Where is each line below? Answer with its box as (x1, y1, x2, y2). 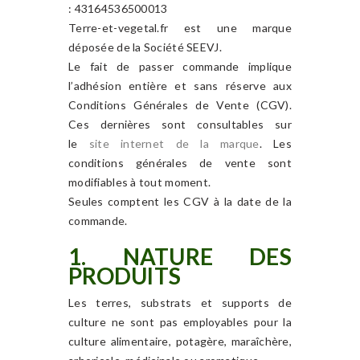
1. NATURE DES (68, 243, 292, 270)
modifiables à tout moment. (68, 175, 211, 189)
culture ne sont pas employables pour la (68, 315, 292, 329)
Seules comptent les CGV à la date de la (68, 194, 292, 208)
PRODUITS (68, 262, 182, 289)
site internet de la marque (88, 137, 260, 150)
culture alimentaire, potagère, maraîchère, (68, 334, 292, 348)
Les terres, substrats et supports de (68, 296, 292, 309)
